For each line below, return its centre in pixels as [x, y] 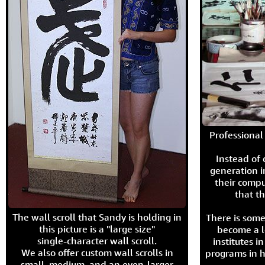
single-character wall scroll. [97, 241]
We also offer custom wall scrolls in [97, 253]
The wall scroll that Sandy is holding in [97, 217]
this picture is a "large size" [97, 229]
